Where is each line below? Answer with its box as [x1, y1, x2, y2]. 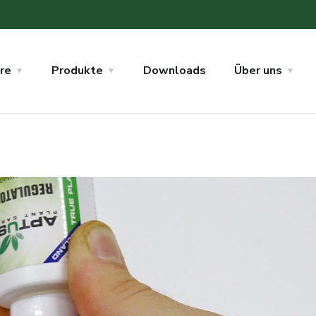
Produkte [51, 63, 103, 79]
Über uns [234, 63, 282, 79]
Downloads [143, 63, 206, 79]
